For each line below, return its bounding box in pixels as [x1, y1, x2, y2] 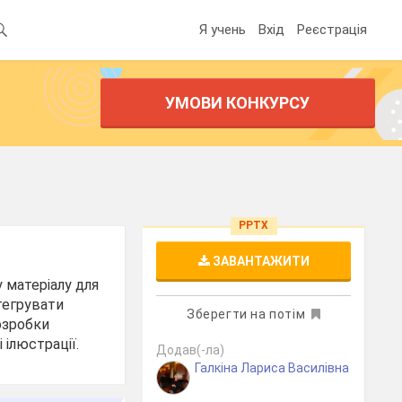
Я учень [199, 21, 246, 38]
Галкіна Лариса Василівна [195, 361, 350, 375]
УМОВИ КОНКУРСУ [165, 93, 310, 112]
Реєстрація [297, 21, 367, 38]
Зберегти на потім [186, 307, 306, 321]
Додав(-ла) [156, 343, 225, 357]
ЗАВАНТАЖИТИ [209, 254, 310, 268]
